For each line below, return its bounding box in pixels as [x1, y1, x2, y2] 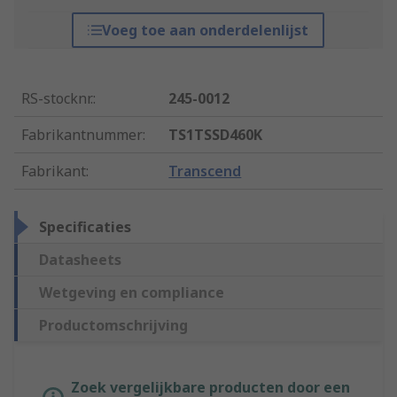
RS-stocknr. [21, 89, 93, 109]
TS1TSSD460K [168, 125, 263, 145]
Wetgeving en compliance [39, 283, 224, 303]
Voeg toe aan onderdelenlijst [102, 20, 309, 41]
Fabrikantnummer [21, 125, 143, 145]
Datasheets [39, 250, 121, 270]
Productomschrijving [39, 315, 188, 336]
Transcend [168, 161, 242, 182]
